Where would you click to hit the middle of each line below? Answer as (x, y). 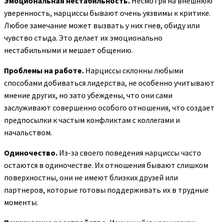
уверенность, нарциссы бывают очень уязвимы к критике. (107, 13)
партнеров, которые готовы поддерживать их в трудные (106, 190)
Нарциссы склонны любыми (134, 71)
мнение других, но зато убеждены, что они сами (88, 95)
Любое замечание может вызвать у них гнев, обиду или (102, 26)
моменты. (21, 202)
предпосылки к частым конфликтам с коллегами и (92, 120)
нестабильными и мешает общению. (68, 50)
